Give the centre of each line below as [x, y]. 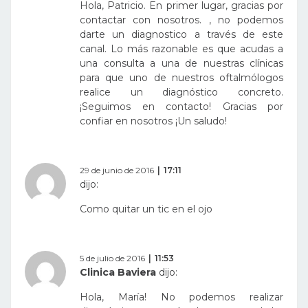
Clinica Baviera [118, 273]
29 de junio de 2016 [117, 170]
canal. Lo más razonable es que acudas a [181, 49]
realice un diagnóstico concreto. [181, 92]
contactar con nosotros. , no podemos [181, 20]
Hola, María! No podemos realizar [181, 297]
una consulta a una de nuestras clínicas [181, 64]
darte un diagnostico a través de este [181, 35]
